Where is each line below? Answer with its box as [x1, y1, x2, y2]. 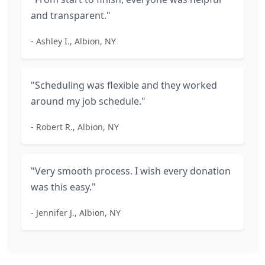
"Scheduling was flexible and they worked [31, 79, 217, 92]
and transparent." [31, 9, 111, 22]
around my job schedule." [31, 95, 146, 108]
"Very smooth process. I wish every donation [31, 164, 231, 177]
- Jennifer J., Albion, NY [31, 207, 121, 218]
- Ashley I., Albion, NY [31, 35, 116, 47]
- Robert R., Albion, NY [31, 121, 119, 132]
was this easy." [31, 180, 96, 193]
